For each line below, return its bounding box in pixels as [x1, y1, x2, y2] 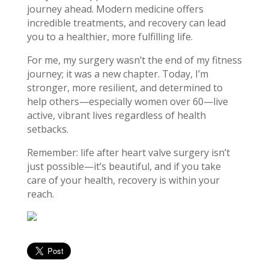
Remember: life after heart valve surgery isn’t [26, 146, 230, 160]
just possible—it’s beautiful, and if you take [26, 160, 221, 174]
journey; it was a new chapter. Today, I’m [26, 67, 208, 81]
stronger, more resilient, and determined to [26, 81, 223, 95]
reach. [26, 187, 54, 201]
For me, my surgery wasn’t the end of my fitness [26, 53, 242, 67]
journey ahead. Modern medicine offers [26, 2, 204, 16]
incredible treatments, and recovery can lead [26, 16, 226, 30]
